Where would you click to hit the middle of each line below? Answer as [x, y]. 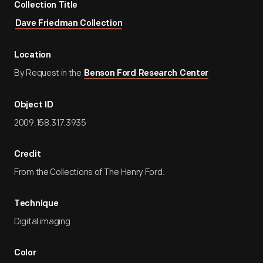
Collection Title [46, 6]
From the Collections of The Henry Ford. [90, 172]
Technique [36, 204]
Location [33, 55]
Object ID [34, 105]
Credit [28, 155]
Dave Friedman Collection [69, 24]
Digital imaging [42, 222]
